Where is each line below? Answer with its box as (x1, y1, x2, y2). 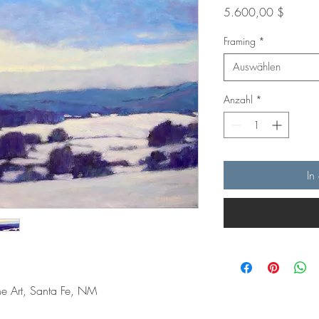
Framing (224, 33, 256, 48)
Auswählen (233, 59, 281, 74)
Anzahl (224, 92, 253, 106)
